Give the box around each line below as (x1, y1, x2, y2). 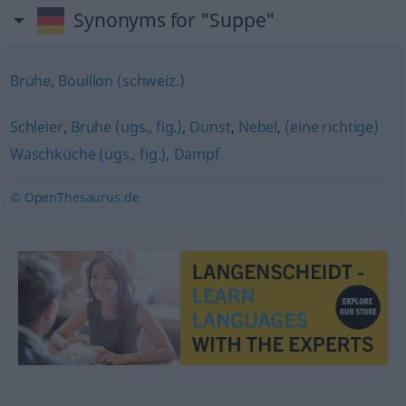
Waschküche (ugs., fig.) (9, 144, 167, 164)
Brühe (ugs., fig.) (70, 117, 183, 137)
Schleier (9, 117, 63, 137)
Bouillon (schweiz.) (58, 71, 185, 91)
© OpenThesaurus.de (9, 188, 140, 206)
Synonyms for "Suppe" (73, 7, 276, 33)
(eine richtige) (285, 117, 379, 137)
